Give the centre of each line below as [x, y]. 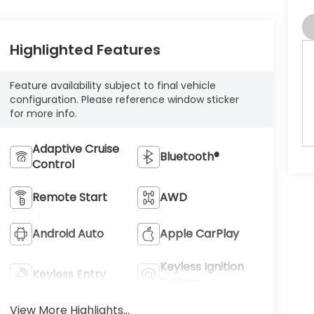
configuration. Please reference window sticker [124, 100]
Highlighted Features [85, 50]
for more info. [43, 114]
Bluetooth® [190, 157]
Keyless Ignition [202, 267]
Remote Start [69, 198]
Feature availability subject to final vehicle [112, 86]
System [181, 282]
